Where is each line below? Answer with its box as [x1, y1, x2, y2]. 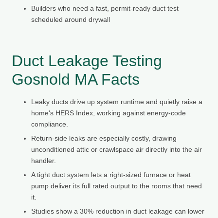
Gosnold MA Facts [12, 70, 140, 88]
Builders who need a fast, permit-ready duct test [31, 4, 179, 12]
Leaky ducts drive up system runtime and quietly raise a [31, 97, 202, 106]
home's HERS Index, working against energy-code [31, 109, 186, 117]
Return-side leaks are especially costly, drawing [31, 134, 177, 142]
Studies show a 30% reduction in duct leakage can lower [31, 207, 204, 215]
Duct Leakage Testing [12, 52, 162, 70]
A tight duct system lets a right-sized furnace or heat [31, 170, 191, 179]
